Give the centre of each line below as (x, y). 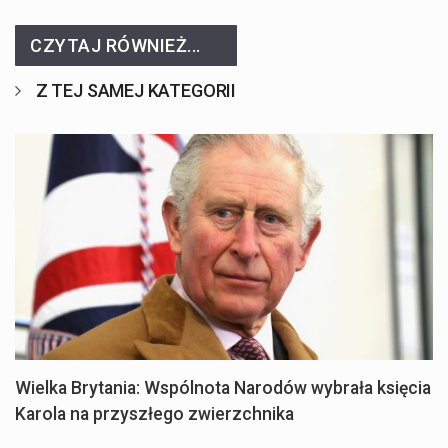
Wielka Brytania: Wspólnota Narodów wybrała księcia (223, 388)
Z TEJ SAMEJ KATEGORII (136, 91)
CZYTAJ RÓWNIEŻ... (115, 46)
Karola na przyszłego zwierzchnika (154, 414)
